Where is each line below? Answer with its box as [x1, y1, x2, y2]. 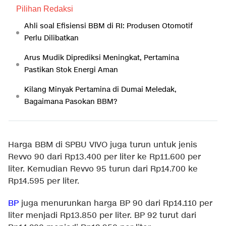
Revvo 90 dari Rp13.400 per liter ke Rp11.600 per [8, 152, 201, 163]
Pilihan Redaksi [16, 5, 73, 14]
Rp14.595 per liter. [8, 176, 79, 187]
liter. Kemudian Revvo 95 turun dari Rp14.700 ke [8, 164, 198, 175]
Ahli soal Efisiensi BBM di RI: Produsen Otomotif [24, 21, 193, 31]
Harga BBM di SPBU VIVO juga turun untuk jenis [8, 140, 197, 151]
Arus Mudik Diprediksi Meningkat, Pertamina [24, 53, 179, 63]
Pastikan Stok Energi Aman [24, 65, 118, 75]
